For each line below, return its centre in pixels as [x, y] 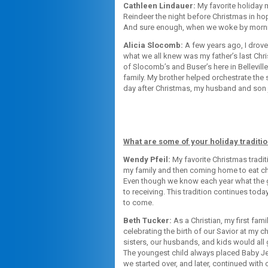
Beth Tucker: [147, 220]
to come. [138, 202]
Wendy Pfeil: [147, 159]
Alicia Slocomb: [153, 45]
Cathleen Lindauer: [159, 6]
